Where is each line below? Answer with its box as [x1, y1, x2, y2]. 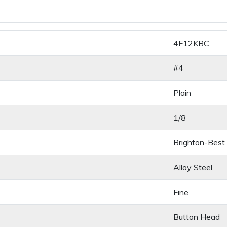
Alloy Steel [173, 162, 212, 173]
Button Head [173, 212, 220, 222]
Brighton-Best [173, 137, 225, 148]
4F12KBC [173, 38, 209, 49]
